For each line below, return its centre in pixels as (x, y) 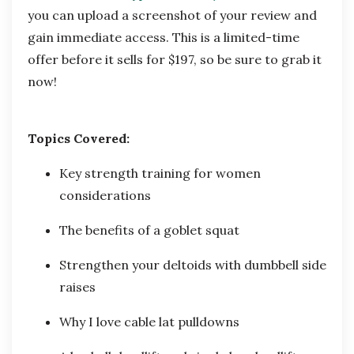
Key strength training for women (160, 173)
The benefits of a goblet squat (149, 230)
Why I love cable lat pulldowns (151, 322)
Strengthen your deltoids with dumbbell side (193, 265)
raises (77, 287)
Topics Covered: (79, 139)
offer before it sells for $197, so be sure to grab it (175, 60)
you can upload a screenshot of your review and (172, 15)
